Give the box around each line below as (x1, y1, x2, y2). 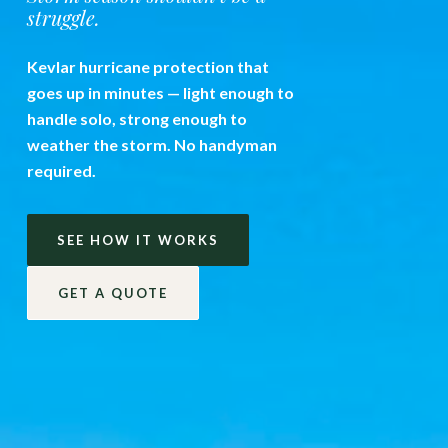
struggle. (26, 3, 100, 31)
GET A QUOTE (57, 284, 168, 301)
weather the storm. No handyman (26, 134, 277, 154)
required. (26, 160, 96, 180)
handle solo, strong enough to (26, 108, 247, 128)
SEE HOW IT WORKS (56, 231, 219, 248)
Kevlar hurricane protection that (26, 56, 269, 76)
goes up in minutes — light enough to (26, 82, 294, 102)
